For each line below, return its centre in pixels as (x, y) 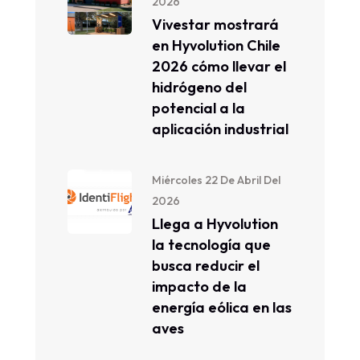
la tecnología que (211, 245)
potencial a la (198, 108)
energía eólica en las (222, 307)
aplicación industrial (220, 129)
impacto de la (199, 286)
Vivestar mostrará (215, 25)
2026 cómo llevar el (219, 66)
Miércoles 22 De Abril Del (216, 180)
